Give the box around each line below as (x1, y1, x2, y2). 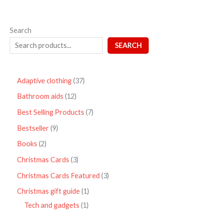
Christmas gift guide (17, 187, 80, 196)
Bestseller (17, 124, 49, 132)
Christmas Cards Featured (17, 171, 100, 180)
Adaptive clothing (17, 76, 72, 85)
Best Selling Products (17, 108, 84, 117)
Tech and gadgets (24, 201, 79, 210)
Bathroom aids (17, 92, 63, 101)
